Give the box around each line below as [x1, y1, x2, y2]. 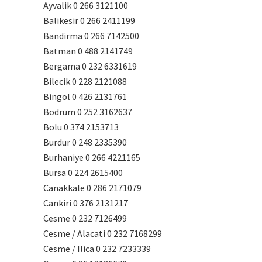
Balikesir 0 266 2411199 [43, 15, 135, 26]
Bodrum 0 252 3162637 [43, 106, 132, 118]
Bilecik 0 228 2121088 [43, 75, 127, 87]
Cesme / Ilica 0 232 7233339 [43, 243, 151, 254]
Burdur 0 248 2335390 [43, 136, 127, 148]
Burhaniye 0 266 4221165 [43, 151, 140, 163]
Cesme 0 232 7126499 [43, 212, 127, 224]
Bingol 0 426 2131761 [43, 91, 127, 102]
